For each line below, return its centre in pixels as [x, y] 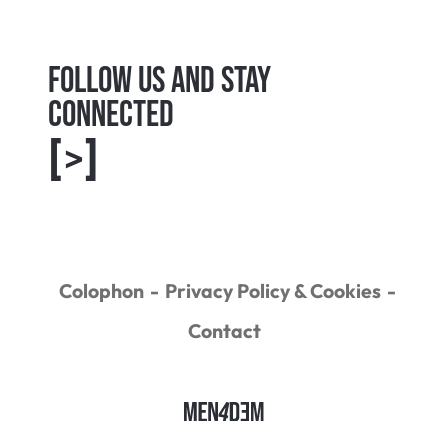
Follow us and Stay [159, 81]
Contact [224, 330]
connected [111, 115]
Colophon [101, 290]
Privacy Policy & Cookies [272, 290]
